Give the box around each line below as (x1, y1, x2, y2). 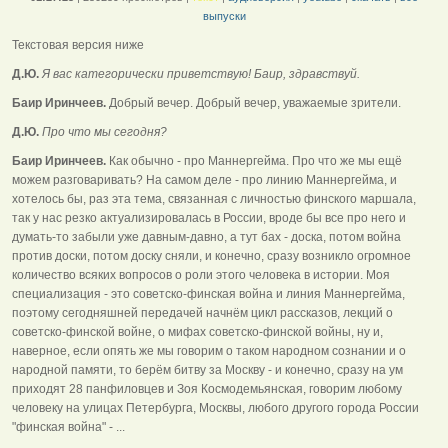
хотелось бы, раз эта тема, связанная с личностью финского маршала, (12, 191, 416, 206)
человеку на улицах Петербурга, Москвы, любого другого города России (12, 400, 419, 415)
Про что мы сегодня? (39, 124, 167, 139)
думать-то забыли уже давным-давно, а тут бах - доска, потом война (12, 229, 401, 244)
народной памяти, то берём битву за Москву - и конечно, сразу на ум (12, 362, 403, 377)
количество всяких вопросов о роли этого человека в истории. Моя (12, 267, 390, 282)
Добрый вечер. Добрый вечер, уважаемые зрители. (106, 95, 401, 110)
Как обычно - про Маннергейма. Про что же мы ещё (106, 153, 402, 168)
